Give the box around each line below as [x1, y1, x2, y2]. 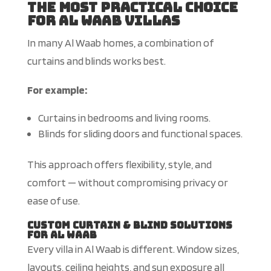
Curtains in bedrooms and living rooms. [38, 111, 211, 125]
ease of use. [27, 194, 80, 207]
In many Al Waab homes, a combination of [27, 36, 214, 50]
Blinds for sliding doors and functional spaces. [38, 127, 243, 140]
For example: [27, 83, 87, 97]
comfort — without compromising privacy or [27, 176, 228, 189]
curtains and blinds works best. [27, 54, 166, 68]
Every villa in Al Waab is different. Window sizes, [27, 243, 239, 256]
